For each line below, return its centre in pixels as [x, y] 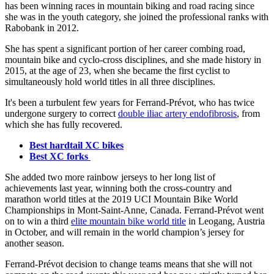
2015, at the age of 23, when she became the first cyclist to [117, 71]
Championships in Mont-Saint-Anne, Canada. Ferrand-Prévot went [134, 210]
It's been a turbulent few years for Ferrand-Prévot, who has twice [130, 103]
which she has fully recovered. [65, 125]
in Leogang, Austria [225, 221]
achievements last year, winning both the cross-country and [118, 188]
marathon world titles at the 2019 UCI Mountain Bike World [121, 199]
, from [248, 114]
